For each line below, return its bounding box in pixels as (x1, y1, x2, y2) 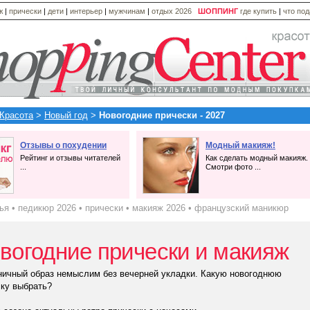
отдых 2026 (152, 7, 192, 15)
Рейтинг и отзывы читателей (20, 154, 120, 162)
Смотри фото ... (206, 163, 261, 171)
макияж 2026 (132, 203, 185, 213)
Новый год (44, 110, 88, 120)
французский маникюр (194, 203, 289, 213)
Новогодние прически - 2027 (99, 110, 225, 120)
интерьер (70, 7, 102, 15)
